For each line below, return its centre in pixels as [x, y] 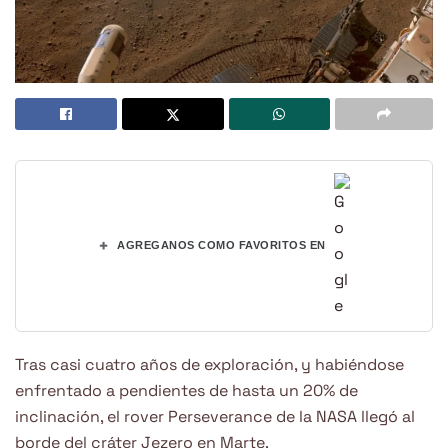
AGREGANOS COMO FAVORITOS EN [221, 245]
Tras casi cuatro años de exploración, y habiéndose [209, 364]
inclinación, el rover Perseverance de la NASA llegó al [215, 416]
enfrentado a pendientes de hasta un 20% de [186, 390]
